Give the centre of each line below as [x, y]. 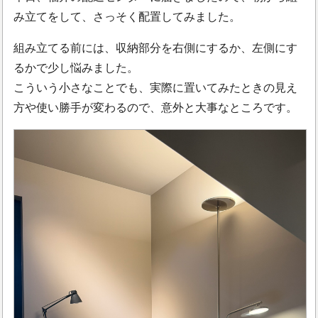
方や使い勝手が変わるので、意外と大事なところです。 [156, 107]
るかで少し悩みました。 [76, 67]
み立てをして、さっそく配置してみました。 [127, 16]
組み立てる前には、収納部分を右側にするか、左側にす [156, 48]
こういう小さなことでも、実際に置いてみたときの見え [156, 87]
